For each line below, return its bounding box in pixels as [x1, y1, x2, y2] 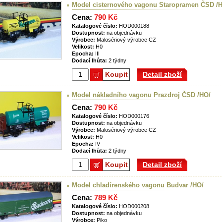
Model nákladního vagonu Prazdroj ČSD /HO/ [72, 91, 211, 99]
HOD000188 [117, 23, 149, 29]
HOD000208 [117, 203, 149, 210]
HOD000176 [117, 113, 149, 119]
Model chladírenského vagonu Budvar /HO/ [72, 181, 204, 189]
